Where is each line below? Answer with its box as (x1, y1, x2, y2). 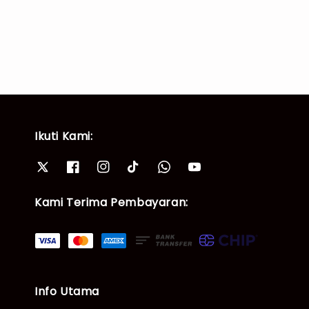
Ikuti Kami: (34, 128, 93, 144)
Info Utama (34, 283, 99, 299)
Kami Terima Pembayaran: (34, 195, 188, 211)
